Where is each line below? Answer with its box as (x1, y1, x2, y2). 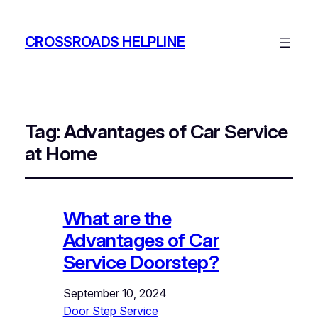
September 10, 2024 (62, 285, 167, 300)
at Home (24, 141, 97, 165)
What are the (62, 206, 172, 230)
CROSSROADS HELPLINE (24, 33, 185, 51)
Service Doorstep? (62, 250, 219, 274)
